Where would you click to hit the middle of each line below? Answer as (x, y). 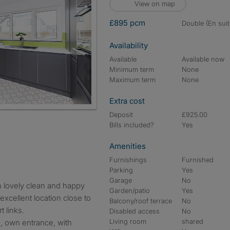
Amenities (128, 146)
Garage (121, 180)
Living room (128, 221)
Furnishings (128, 160)
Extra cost (127, 101)
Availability (129, 45)
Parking (121, 170)
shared (193, 221)
